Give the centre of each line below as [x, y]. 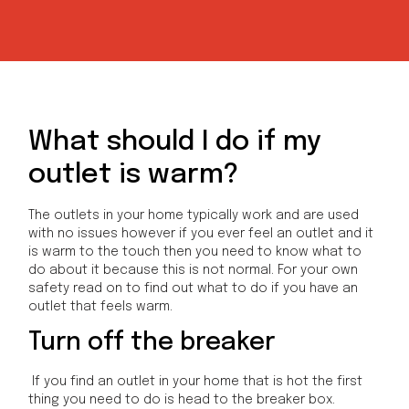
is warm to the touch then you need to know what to [195, 252]
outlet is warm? [134, 174]
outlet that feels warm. [101, 306]
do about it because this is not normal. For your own [194, 270]
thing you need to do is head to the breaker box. [182, 399]
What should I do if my [175, 142]
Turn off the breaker [152, 342]
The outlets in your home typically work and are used [194, 215]
